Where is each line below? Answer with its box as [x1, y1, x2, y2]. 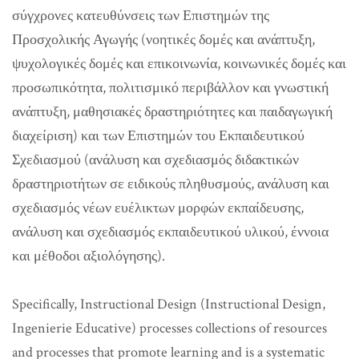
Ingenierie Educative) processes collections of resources [12, 319, 327, 338]
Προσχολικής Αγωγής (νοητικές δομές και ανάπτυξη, [12, 30, 315, 50]
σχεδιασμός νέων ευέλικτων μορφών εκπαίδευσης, [12, 199, 304, 218]
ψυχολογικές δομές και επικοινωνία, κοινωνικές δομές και [12, 54, 346, 74]
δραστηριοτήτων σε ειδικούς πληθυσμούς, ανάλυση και [12, 175, 329, 194]
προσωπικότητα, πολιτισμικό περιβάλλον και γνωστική [12, 79, 329, 98]
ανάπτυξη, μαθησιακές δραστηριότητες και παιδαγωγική [12, 103, 333, 122]
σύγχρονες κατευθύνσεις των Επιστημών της [12, 6, 269, 26]
